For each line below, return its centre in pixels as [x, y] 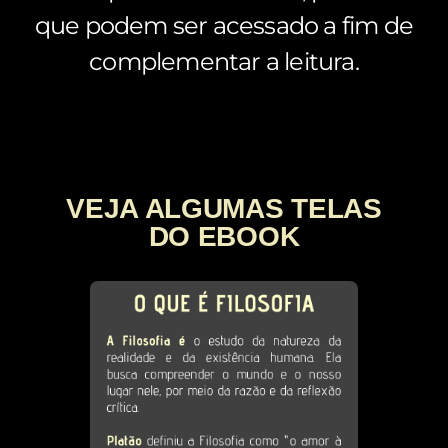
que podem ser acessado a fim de [224, 25]
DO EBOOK [224, 236]
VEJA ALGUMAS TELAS [224, 208]
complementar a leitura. [224, 61]
